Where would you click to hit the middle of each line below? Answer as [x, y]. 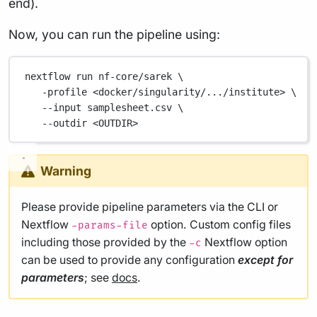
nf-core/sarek [136, 76]
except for [265, 260]
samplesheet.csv [130, 107]
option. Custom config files [219, 225]
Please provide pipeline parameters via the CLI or [150, 207]
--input [62, 107]
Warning [66, 171]
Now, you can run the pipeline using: [114, 35]
